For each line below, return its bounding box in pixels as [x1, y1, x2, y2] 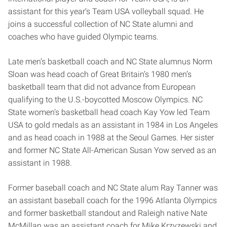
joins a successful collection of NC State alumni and [8, 19, 193, 29]
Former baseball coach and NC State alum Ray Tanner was [8, 182, 218, 193]
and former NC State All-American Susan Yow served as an [8, 145, 216, 155]
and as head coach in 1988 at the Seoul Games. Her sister [8, 132, 214, 142]
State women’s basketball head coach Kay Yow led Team [8, 107, 210, 117]
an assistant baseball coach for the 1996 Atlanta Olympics [8, 195, 217, 205]
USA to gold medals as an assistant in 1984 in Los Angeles [8, 120, 218, 130]
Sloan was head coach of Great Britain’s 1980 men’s [8, 69, 192, 79]
